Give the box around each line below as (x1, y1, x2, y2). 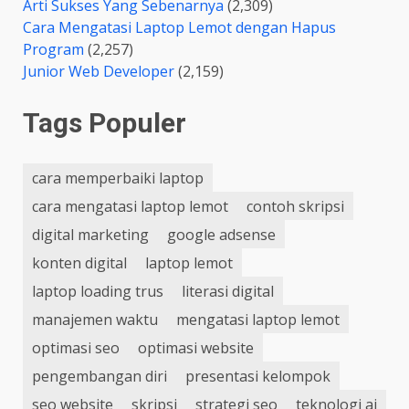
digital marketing (32, 224, 149, 245)
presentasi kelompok (185, 365, 330, 386)
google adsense (167, 224, 276, 245)
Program (23, 39, 84, 60)
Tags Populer (23, 107, 186, 140)
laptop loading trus (32, 280, 163, 301)
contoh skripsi (246, 195, 344, 216)
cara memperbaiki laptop (32, 167, 204, 188)
